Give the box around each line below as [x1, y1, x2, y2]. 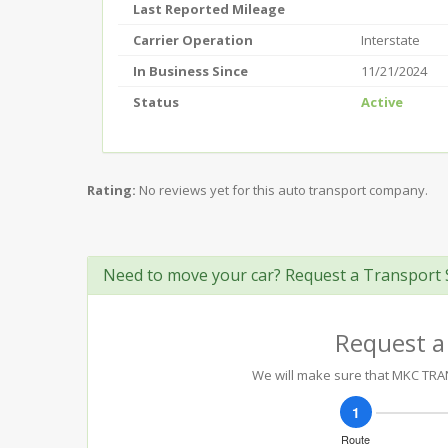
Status [133, 93, 179, 111]
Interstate [361, 31, 420, 49]
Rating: [87, 181, 136, 199]
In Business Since [133, 62, 248, 80]
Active [361, 93, 403, 111]
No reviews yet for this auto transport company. [139, 181, 428, 199]
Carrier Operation [133, 31, 253, 49]
